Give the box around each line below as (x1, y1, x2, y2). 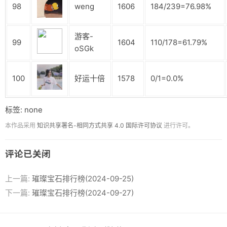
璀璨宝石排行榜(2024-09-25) (32, 174, 134, 184)
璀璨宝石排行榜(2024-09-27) (32, 188, 134, 198)
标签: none (5, 104, 43, 115)
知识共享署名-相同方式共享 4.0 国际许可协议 (37, 121, 162, 129)
